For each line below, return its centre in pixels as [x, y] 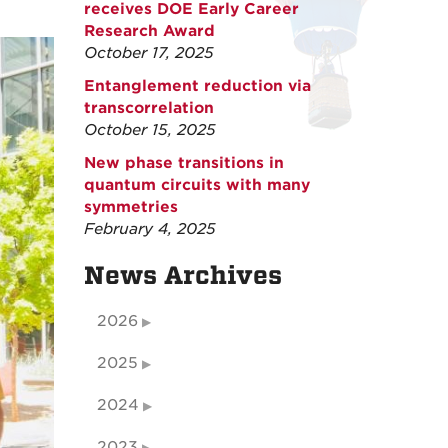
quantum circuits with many [196, 185]
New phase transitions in [183, 163]
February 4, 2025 [149, 229]
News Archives [182, 275]
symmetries [130, 207]
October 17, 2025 [148, 53]
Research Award [149, 31]
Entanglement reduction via [197, 86]
